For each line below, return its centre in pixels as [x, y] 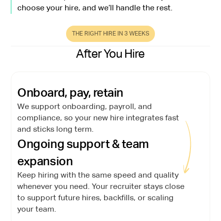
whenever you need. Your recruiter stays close [101, 186]
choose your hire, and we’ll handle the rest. [95, 8]
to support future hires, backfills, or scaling [96, 198]
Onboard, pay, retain [70, 92]
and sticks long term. [56, 129]
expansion [45, 161]
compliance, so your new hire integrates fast [98, 118]
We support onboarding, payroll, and [85, 106]
